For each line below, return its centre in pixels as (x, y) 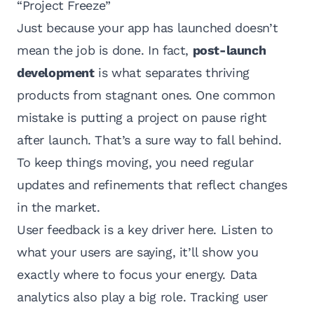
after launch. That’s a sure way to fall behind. (149, 140)
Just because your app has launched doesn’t (148, 28)
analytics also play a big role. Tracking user (143, 297)
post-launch (229, 50)
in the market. (59, 207)
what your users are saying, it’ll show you (138, 252)
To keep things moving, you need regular (135, 163)
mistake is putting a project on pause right (142, 118)
